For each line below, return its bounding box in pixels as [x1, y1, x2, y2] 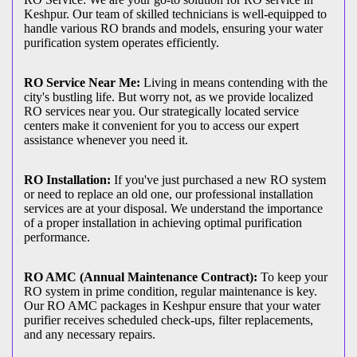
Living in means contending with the [140, 75, 328, 89]
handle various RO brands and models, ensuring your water [24, 21, 323, 35]
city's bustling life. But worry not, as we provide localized [24, 89, 313, 104]
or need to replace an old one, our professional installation [24, 186, 313, 201]
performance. [24, 229, 90, 244]
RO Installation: [24, 172, 111, 186]
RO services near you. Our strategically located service [24, 104, 299, 118]
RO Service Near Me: [24, 75, 140, 89]
